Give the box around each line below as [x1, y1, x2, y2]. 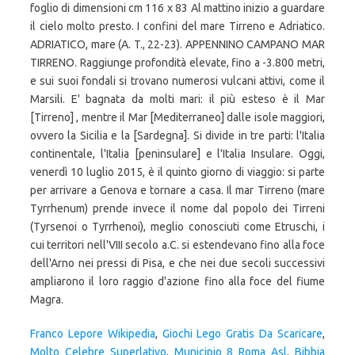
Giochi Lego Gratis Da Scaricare [162, 327, 323, 340]
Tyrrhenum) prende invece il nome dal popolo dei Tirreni [30, 202, 325, 215]
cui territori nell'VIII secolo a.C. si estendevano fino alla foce [30, 239, 325, 251]
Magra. [30, 293, 63, 306]
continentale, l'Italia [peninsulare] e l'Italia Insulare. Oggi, [30, 147, 325, 160]
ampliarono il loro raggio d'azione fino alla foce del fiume [30, 275, 325, 288]
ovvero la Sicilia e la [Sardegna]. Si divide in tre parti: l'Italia [30, 129, 325, 142]
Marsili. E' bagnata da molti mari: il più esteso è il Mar [30, 93, 325, 105]
